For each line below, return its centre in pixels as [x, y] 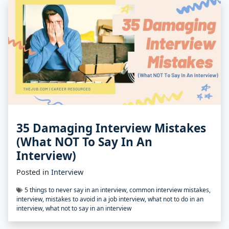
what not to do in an [176, 199]
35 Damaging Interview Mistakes [111, 128]
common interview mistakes [169, 190]
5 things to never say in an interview [75, 190]
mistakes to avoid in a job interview [95, 199]
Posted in [33, 172]
